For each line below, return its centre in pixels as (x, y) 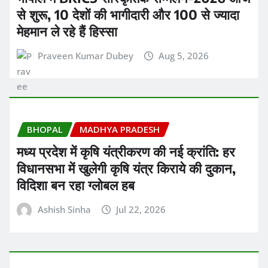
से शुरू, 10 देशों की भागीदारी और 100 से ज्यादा (128, 14)
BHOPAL (45, 130)
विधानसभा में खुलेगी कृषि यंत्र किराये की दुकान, (126, 168)
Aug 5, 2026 (184, 55)
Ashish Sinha (64, 210)
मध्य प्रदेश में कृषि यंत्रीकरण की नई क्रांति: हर (126, 152)
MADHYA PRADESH (120, 130)
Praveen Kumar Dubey (85, 55)
